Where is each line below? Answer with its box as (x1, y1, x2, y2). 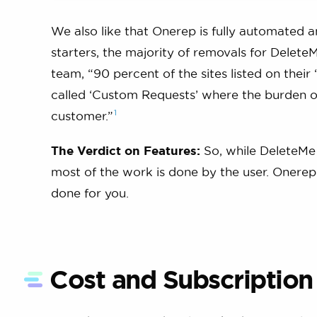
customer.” (51, 108, 113, 122)
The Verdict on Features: (51, 143, 200, 157)
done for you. (51, 185, 129, 200)
